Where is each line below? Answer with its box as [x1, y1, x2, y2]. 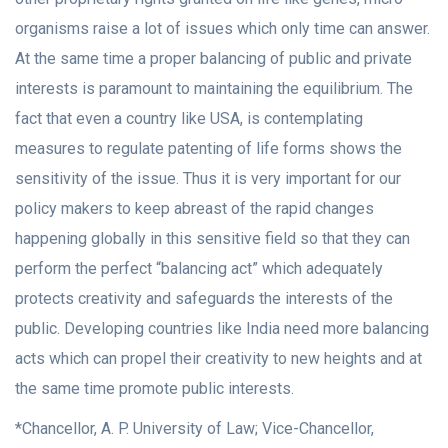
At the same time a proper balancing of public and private [15, 49, 412, 69]
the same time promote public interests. [15, 379, 294, 399]
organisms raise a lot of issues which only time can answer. [15, 19, 430, 39]
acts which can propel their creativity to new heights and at [15, 349, 422, 369]
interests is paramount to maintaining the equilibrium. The [15, 79, 413, 99]
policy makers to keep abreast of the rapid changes [15, 199, 374, 219]
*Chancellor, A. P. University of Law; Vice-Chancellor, [15, 419, 374, 439]
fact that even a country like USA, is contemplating [15, 109, 363, 129]
